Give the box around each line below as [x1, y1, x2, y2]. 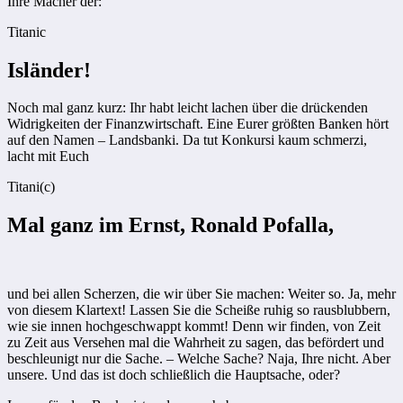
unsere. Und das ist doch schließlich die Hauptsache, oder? [7, 367, 340, 383]
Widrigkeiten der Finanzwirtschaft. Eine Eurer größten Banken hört [7, 116, 389, 132]
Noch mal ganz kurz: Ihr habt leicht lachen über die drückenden [7, 100, 368, 116]
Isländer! [7, 58, 91, 82]
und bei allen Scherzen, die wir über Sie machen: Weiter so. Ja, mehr [7, 286, 396, 302]
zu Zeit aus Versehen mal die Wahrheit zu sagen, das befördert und [7, 335, 384, 351]
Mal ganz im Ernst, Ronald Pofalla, [7, 213, 334, 237]
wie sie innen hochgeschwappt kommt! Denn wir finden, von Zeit [7, 318, 381, 335]
